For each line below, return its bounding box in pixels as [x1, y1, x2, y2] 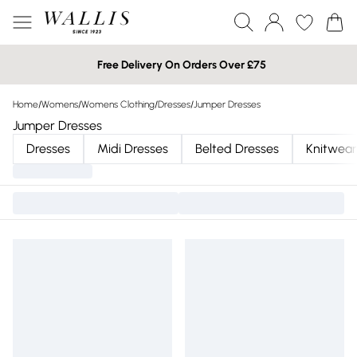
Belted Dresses [195, 141, 279, 156]
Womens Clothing [81, 99, 155, 110]
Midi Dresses [97, 141, 168, 156]
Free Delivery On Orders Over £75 [97, 57, 266, 72]
